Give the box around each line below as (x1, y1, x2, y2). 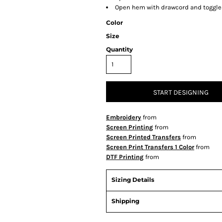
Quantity (106, 46, 133, 54)
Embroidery (106, 113, 141, 121)
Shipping (111, 197, 139, 205)
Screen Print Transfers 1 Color (106, 143, 194, 151)
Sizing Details (111, 176, 154, 184)
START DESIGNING (153, 88, 209, 97)
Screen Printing (106, 123, 153, 131)
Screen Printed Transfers (106, 133, 181, 141)
